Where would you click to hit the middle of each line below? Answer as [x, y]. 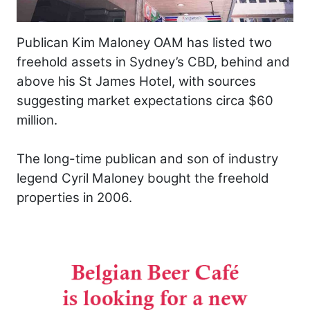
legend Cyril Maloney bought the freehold [143, 178]
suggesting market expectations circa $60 [145, 100]
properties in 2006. [74, 197]
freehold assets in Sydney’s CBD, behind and [153, 62]
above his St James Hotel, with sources [136, 81]
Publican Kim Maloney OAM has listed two [144, 42]
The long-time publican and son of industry [147, 158]
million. [37, 120]
